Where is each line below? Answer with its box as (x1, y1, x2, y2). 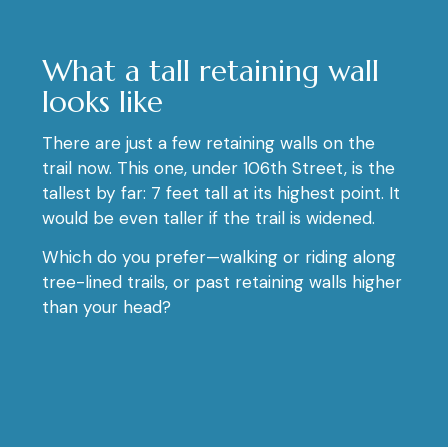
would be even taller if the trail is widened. (42, 206, 385, 229)
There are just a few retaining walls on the (42, 131, 375, 154)
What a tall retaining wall (42, 51, 379, 89)
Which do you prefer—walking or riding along (42, 245, 396, 268)
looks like (42, 82, 163, 120)
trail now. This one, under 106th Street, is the (42, 156, 395, 179)
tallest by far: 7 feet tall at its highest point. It (42, 181, 400, 204)
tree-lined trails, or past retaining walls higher (42, 270, 402, 293)
